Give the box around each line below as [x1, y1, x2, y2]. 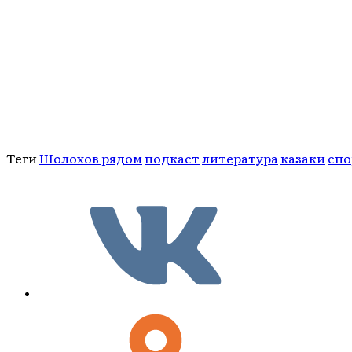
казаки [280, 148, 325, 168]
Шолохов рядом [39, 148, 142, 168]
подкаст [145, 148, 200, 168]
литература [202, 148, 278, 168]
